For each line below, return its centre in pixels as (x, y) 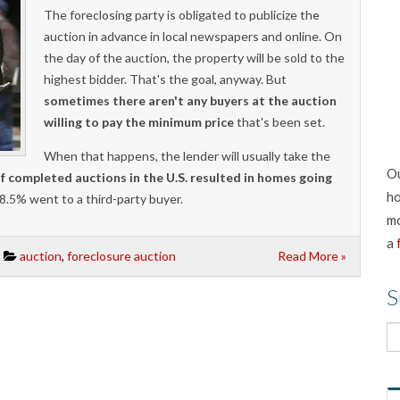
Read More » (312, 255)
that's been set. (280, 121)
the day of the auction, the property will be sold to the (195, 57)
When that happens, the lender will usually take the (187, 155)
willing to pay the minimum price (139, 121)
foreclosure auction (121, 255)
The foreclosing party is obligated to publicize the (182, 14)
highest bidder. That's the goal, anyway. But (166, 79)
